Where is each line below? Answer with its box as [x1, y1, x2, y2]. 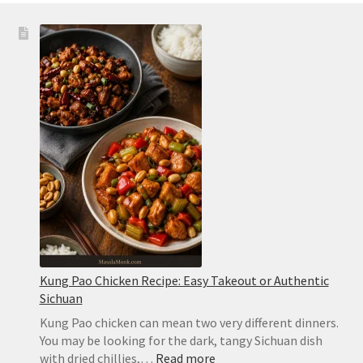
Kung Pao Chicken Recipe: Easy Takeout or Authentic [39, 271, 329, 288]
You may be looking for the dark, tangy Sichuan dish [39, 331, 322, 348]
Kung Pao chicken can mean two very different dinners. [39, 314, 339, 331]
